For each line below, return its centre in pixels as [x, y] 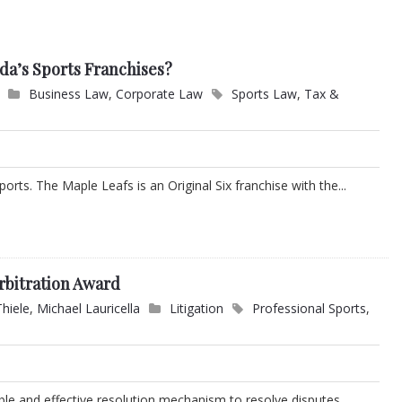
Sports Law [265, 94]
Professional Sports [310, 309]
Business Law [69, 94]
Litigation [197, 309]
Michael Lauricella [89, 309]
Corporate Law [160, 94]
